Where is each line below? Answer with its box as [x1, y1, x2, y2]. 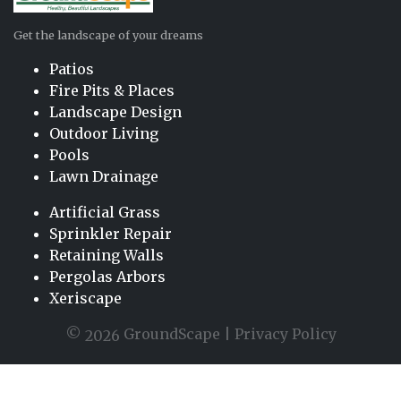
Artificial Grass [49, 203, 160, 221]
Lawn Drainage [49, 167, 158, 185]
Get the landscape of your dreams [13, 28, 203, 42]
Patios [49, 60, 94, 78]
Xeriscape [49, 289, 122, 307]
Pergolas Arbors [49, 268, 166, 286]
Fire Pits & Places [49, 81, 175, 99]
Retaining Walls [49, 246, 164, 264]
